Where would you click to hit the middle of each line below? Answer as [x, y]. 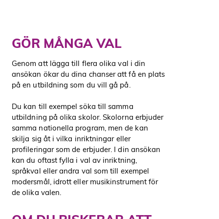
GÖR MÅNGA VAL [67, 43]
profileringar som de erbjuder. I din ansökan [86, 150]
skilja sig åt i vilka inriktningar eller [71, 139]
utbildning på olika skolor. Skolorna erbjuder [88, 117]
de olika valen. [37, 193]
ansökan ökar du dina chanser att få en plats [88, 74]
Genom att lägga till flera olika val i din [79, 63]
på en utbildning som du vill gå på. [71, 85]
